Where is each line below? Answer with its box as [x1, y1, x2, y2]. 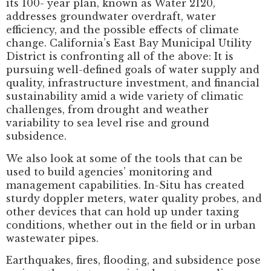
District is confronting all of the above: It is [6, 50, 233, 63]
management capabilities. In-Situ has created [6, 178, 244, 191]
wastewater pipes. [6, 232, 99, 244]
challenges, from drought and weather [6, 103, 209, 116]
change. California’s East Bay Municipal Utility [6, 37, 252, 50]
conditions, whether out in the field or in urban [6, 218, 256, 231]
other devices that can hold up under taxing [6, 205, 239, 218]
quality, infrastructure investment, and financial [6, 77, 260, 90]
